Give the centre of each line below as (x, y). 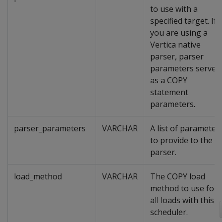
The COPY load (178, 176)
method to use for (184, 188)
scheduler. (169, 212)
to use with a (174, 9)
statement (169, 92)
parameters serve (183, 68)
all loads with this (182, 200)
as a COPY (169, 80)
